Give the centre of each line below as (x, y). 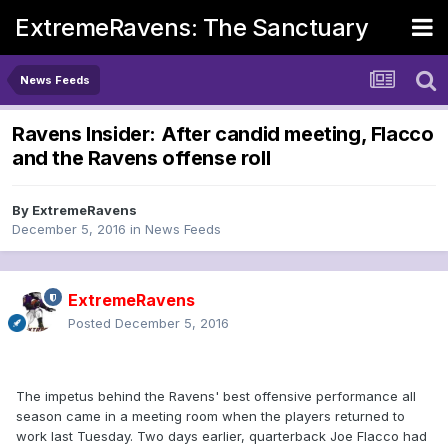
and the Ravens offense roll (141, 158)
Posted (91, 323)
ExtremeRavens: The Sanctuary (191, 27)
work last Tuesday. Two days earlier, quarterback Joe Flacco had (221, 436)
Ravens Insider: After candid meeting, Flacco (223, 134)
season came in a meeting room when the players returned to (210, 416)
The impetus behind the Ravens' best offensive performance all (216, 396)
